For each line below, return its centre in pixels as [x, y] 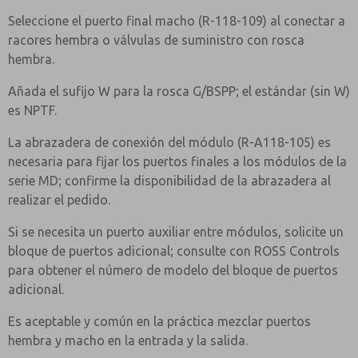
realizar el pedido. [59, 200]
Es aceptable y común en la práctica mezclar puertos [159, 321]
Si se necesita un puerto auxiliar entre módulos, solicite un [176, 232]
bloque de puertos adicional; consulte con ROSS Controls [174, 251]
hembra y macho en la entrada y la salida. [128, 340]
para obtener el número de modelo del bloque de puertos [173, 270]
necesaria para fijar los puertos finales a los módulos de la [177, 161]
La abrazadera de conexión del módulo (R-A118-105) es [169, 142]
